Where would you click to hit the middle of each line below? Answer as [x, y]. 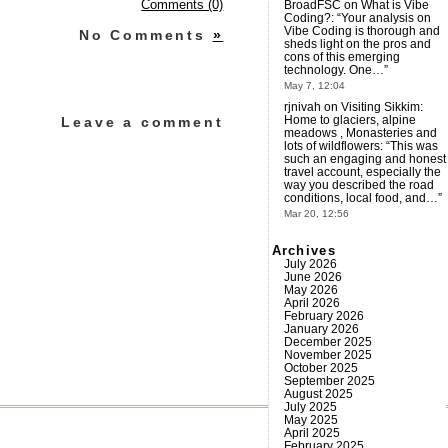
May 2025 [310, 419]
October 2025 [320, 367]
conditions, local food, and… [360, 198]
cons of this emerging [341, 56]
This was [413, 146]
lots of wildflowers [331, 146]
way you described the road [358, 185]
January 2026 [321, 328]
